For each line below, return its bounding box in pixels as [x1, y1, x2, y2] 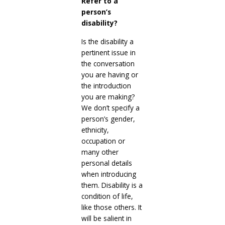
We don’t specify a [81, 102, 140, 113]
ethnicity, [81, 125, 109, 135]
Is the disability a [81, 36, 134, 46]
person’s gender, [81, 114, 135, 124]
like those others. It [81, 202, 142, 212]
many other [81, 147, 119, 157]
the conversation [81, 58, 135, 68]
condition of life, [81, 191, 133, 201]
